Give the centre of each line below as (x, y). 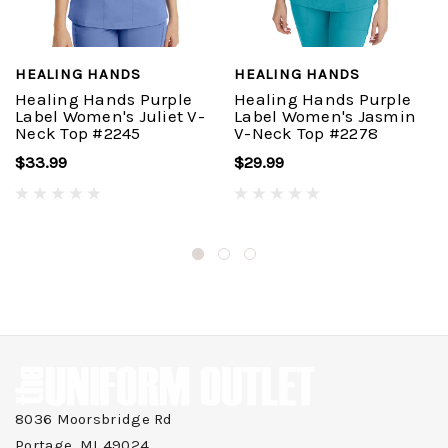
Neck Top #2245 (78, 133)
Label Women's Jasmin (325, 116)
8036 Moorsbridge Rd (94, 419)
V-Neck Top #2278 (306, 133)
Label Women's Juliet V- (110, 116)
